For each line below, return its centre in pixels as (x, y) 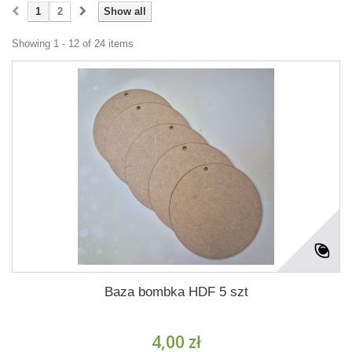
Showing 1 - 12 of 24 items (73, 44)
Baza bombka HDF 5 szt (176, 292)
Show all (125, 11)
